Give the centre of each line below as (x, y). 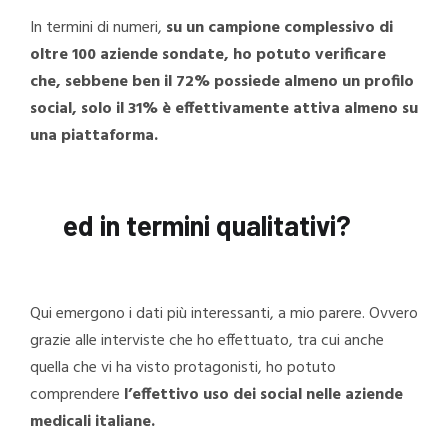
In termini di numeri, (98, 27)
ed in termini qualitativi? (207, 224)
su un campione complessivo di (279, 27)
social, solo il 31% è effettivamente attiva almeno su (224, 108)
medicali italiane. (92, 422)
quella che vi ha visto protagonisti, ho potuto (183, 368)
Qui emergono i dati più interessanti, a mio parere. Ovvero (224, 314)
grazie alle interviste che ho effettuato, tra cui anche (207, 341)
